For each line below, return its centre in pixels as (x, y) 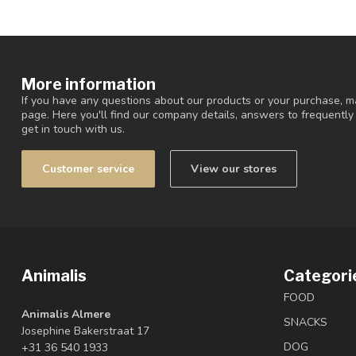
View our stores (234, 168)
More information (89, 85)
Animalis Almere (66, 314)
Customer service (88, 168)
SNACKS (306, 322)
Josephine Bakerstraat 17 (85, 331)
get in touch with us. (73, 130)
